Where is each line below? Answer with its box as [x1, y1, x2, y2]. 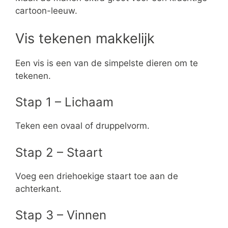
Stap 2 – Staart [15, 145, 103, 160]
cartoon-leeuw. [15, 6, 77, 16]
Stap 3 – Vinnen [15, 208, 106, 223]
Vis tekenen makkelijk [15, 30, 155, 47]
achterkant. [15, 183, 62, 194]
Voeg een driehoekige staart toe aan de [15, 170, 178, 181]
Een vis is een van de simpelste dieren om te [15, 58, 198, 68]
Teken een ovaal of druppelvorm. [15, 121, 150, 131]
